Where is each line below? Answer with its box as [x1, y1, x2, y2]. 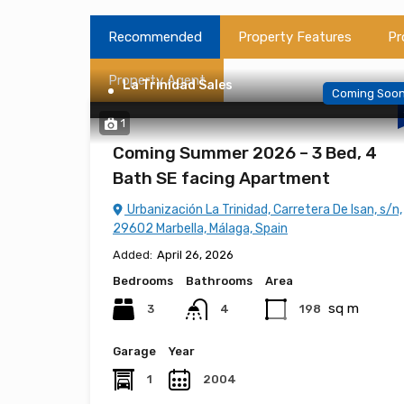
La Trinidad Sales [123, 78, 233, 93]
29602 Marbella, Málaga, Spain [113, 221, 288, 236]
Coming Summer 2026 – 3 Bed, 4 [113, 142, 377, 163]
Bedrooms [113, 274, 173, 288]
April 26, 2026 [157, 248, 234, 262]
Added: [113, 248, 152, 262]
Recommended [108, 29, 202, 45]
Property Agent [108, 72, 206, 88]
